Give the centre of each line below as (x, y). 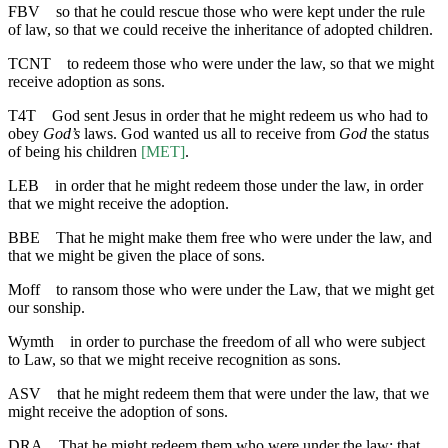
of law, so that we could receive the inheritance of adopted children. (220, 29)
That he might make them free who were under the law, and (244, 237)
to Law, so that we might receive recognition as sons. (174, 359)
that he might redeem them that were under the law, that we (243, 393)
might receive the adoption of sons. (118, 411)
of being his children (74, 151)
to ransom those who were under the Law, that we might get (245, 289)
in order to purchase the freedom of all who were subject (247, 341)
